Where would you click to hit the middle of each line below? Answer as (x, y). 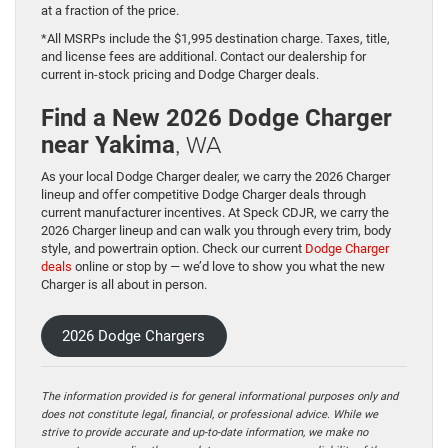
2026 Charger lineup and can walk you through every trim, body (216, 231)
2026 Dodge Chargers (134, 336)
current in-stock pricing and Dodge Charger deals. (180, 75)
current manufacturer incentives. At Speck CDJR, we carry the (215, 213)
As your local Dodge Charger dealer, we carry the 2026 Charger (215, 177)
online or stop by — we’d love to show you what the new (228, 267)
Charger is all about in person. (124, 285)
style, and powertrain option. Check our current (173, 249)
